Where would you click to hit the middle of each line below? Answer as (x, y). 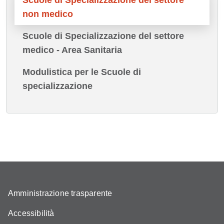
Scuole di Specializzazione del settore (103, 36)
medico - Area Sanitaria (72, 50)
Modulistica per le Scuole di (82, 72)
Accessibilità (31, 213)
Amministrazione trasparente (60, 193)
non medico (48, 14)
